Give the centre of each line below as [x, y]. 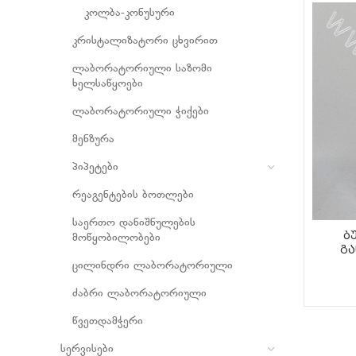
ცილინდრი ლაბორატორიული [153, 266]
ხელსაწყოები [108, 84]
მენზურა [93, 139]
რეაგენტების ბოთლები [133, 195]
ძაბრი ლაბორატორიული [139, 294]
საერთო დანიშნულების [134, 223]
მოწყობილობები [116, 238]
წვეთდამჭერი [108, 321]
